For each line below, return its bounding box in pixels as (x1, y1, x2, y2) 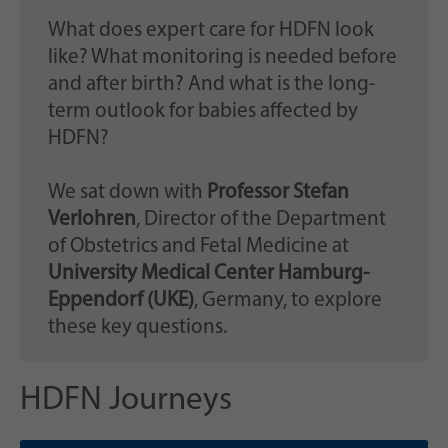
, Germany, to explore (193, 290, 382, 312)
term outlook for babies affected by (47, 101, 358, 123)
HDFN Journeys (20, 384, 232, 418)
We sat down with (47, 182, 207, 204)
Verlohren (47, 209, 136, 231)
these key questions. (47, 317, 227, 339)
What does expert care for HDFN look (47, 20, 374, 42)
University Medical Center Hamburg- (47, 263, 369, 285)
